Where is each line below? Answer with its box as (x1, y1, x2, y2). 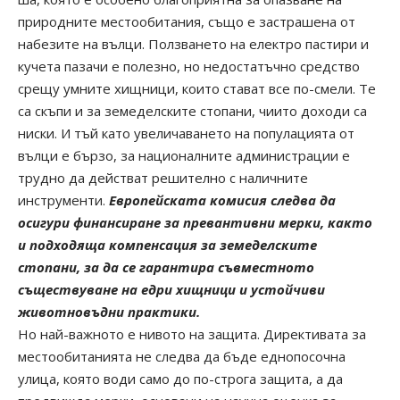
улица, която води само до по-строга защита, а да (18, 369, 343, 387)
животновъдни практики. (18, 302, 200, 321)
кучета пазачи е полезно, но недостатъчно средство (18, 56, 360, 75)
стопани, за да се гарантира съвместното (18, 257, 314, 276)
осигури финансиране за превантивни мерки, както (18, 212, 372, 231)
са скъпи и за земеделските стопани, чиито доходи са (18, 101, 367, 120)
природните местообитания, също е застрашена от (18, 12, 355, 30)
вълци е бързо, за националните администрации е (18, 146, 350, 164)
